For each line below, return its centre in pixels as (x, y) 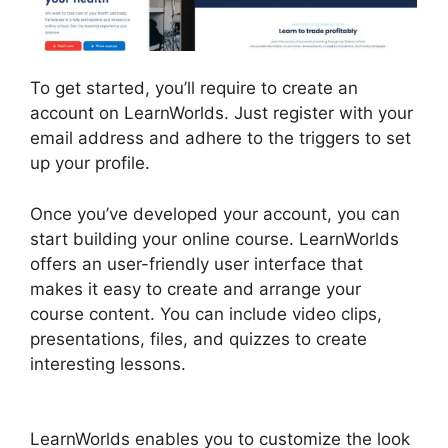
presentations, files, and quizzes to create (198, 338)
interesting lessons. (108, 363)
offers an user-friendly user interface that (196, 263)
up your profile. (90, 163)
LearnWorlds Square (267, 363)
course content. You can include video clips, (206, 313)
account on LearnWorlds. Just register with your (221, 113)
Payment (65, 388)
